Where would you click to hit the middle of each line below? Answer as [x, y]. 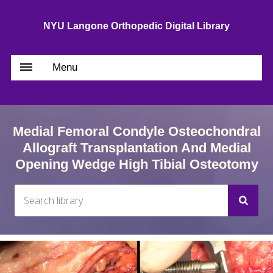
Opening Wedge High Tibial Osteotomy [136, 164]
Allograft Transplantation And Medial [136, 148]
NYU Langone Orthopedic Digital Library [136, 26]
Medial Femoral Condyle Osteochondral [136, 131]
